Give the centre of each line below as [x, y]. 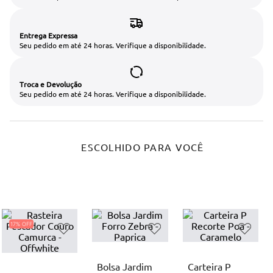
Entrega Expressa [48, 36]
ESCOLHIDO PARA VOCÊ [143, 147]
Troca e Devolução [51, 84]
